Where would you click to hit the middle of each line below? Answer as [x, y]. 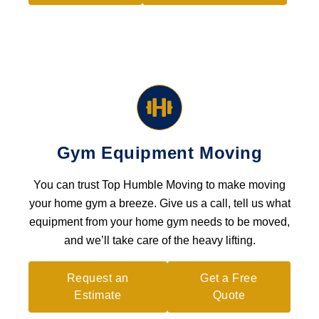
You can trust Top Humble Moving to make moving [159, 185]
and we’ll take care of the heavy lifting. [159, 240]
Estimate [98, 295]
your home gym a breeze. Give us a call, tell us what [159, 203]
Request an [98, 278]
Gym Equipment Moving [159, 153]
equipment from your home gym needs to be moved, [159, 222]
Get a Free [229, 278]
